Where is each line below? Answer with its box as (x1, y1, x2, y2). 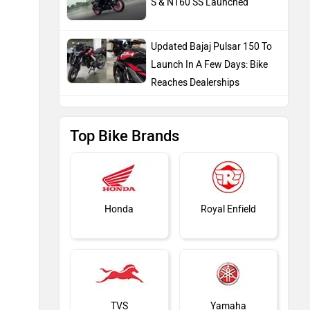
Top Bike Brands (70, 127, 179, 146)
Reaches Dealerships (151, 77, 239, 89)
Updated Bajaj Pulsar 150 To (151, 41, 272, 53)
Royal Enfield (200, 203, 256, 216)
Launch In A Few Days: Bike (151, 59, 268, 71)
